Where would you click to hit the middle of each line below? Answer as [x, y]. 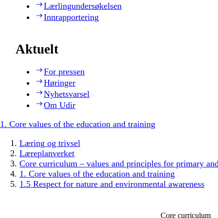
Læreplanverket [47, 154]
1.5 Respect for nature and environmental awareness [112, 184]
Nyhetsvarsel [67, 94]
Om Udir [60, 105]
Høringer [60, 83]
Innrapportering [71, 17]
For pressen [64, 72]
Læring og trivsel [50, 143]
